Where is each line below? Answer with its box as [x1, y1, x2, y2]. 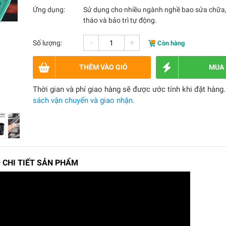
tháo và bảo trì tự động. [83, 16, 157, 24]
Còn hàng [157, 39, 185, 47]
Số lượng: [33, 38, 63, 47]
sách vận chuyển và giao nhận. [33, 96, 135, 105]
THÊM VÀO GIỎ [79, 63, 128, 71]
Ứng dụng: [33, 6, 66, 14]
